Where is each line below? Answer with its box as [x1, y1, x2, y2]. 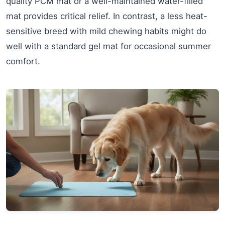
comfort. [6, 56, 40, 67]
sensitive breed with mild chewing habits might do [6, 26, 206, 37]
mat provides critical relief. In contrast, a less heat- [6, 11, 207, 22]
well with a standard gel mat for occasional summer [6, 41, 211, 52]
